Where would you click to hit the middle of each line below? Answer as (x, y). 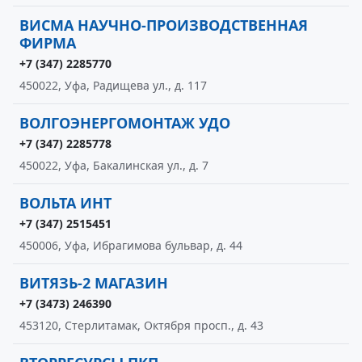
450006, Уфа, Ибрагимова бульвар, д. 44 (131, 245)
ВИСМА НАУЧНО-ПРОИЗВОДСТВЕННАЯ (164, 25)
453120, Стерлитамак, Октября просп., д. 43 (141, 325)
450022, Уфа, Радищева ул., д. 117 (113, 85)
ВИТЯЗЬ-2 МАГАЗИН (94, 283)
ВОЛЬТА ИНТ (65, 203)
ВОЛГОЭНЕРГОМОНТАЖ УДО (125, 123)
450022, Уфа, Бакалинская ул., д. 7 (114, 165)
